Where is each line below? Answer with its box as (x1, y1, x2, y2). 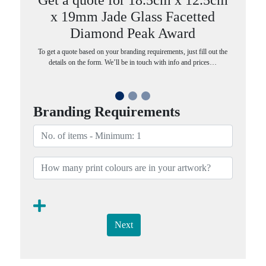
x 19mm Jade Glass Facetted (50, 8, 216, 24)
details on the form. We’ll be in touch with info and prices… (49, 58, 217, 66)
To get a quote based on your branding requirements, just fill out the (38, 47, 228, 56)
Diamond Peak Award (70, 25, 196, 41)
